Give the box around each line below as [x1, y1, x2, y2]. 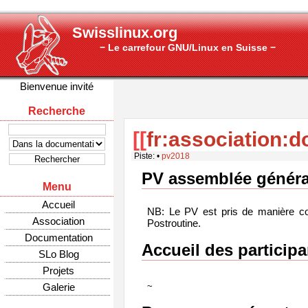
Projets [43, 265, 74, 276]
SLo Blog [38, 248, 79, 260]
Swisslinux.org [72, 24, 177, 41]
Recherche [28, 105, 85, 117]
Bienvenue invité [20, 80, 93, 92]
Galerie [42, 281, 75, 293]
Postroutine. [147, 217, 201, 229]
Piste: [134, 151, 155, 161]
